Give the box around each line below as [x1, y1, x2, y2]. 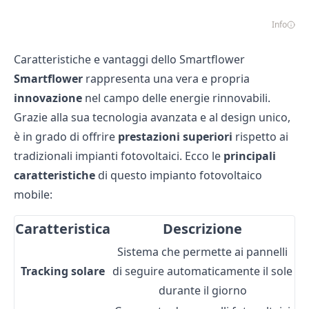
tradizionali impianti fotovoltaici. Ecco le [14, 148, 223, 163]
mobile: [14, 187, 52, 202]
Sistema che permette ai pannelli [117, 244, 288, 259]
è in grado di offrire [14, 129, 118, 144]
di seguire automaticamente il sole [112, 263, 292, 279]
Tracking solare [21, 263, 105, 279]
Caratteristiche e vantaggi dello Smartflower [14, 52, 245, 67]
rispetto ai [232, 129, 288, 144]
